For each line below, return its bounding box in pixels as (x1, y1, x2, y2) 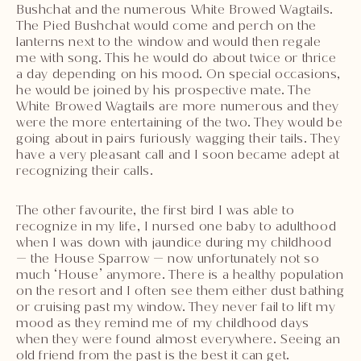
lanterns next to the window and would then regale (16, 32, 322, 50)
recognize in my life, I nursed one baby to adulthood (16, 217, 337, 234)
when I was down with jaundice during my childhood (16, 233, 332, 251)
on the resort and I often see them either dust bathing (16, 281, 345, 299)
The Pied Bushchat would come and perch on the (16, 16, 317, 34)
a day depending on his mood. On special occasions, (16, 64, 342, 82)
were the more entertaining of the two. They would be (16, 113, 343, 131)
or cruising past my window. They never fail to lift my (16, 297, 336, 315)
